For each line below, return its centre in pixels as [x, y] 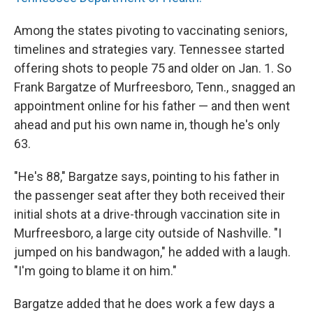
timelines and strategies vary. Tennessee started [149, 49]
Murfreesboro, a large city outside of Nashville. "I [148, 233]
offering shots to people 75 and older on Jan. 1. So [153, 68]
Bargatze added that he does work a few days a [144, 304]
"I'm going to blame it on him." [95, 271]
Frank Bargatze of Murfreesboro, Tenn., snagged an [155, 87]
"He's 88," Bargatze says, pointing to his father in [147, 176]
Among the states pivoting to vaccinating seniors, [151, 30]
